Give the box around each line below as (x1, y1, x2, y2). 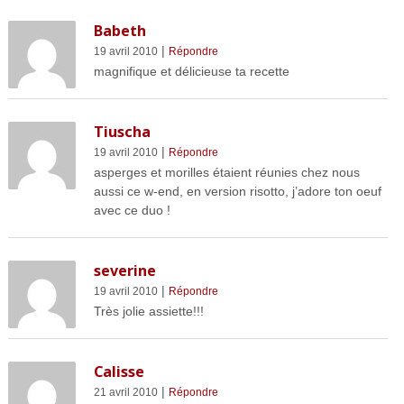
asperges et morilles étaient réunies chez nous (93, 165, 360, 180)
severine (93, 261, 156, 281)
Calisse (93, 362, 144, 382)
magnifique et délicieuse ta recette (93, 64, 289, 79)
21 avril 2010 (93, 386, 158, 399)
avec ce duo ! (93, 203, 170, 218)
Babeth (93, 21, 146, 41)
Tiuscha (93, 122, 151, 142)
